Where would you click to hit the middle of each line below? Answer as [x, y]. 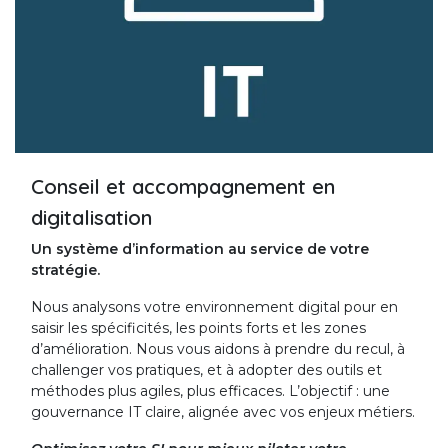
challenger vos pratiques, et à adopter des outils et [206, 369]
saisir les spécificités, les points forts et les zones [198, 327]
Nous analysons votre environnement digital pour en [214, 306]
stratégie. [65, 269]
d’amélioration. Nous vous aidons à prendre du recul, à [218, 348]
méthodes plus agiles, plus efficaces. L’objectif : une [210, 390]
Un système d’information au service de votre [200, 248]
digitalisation [91, 217]
